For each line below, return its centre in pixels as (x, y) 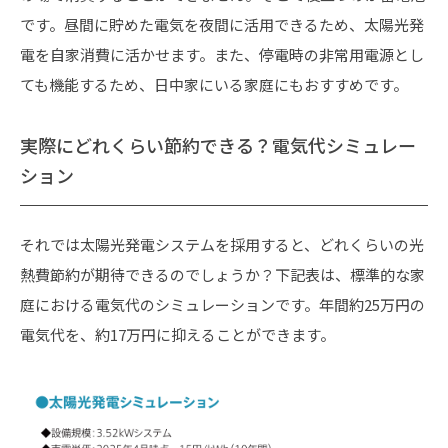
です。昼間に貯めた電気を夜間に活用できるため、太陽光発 (222, 24)
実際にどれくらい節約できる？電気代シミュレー (218, 144)
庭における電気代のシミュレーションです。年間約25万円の (222, 304)
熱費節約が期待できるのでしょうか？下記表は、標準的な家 (222, 274)
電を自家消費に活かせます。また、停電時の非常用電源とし (222, 54)
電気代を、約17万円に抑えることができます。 (177, 334)
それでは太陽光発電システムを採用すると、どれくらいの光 (222, 244)
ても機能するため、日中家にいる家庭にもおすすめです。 (214, 84)
